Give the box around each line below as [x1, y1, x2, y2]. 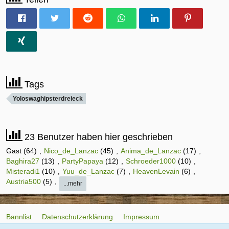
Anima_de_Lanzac [121, 147, 181, 155]
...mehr [63, 180, 82, 188]
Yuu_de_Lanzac [62, 167, 114, 176]
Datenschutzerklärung [42, 213, 113, 221]
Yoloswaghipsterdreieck [13, 95, 83, 103]
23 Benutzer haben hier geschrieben [25, 132, 173, 143]
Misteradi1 [6, 167, 40, 176]
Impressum [123, 213, 159, 221]
